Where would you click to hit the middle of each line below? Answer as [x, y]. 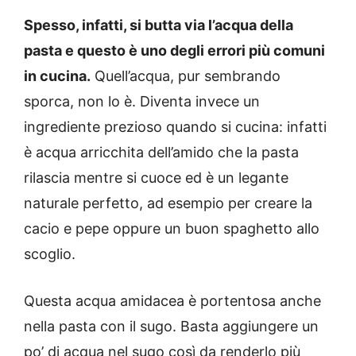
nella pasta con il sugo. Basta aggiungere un [171, 326]
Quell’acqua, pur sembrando [186, 75]
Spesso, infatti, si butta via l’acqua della [159, 25]
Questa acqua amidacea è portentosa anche [172, 300]
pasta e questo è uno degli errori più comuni [174, 50]
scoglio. [50, 253]
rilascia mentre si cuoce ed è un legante [156, 177]
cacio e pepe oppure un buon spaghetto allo [172, 228]
